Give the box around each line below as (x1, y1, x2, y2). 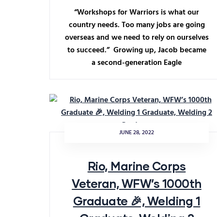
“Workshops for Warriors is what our (74, 6, 199, 19)
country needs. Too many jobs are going (68, 19, 205, 31)
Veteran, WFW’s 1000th (72, 176, 201, 190)
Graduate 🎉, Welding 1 (73, 194, 201, 208)
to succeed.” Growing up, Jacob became (67, 44, 206, 57)
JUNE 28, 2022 (119, 128, 154, 138)
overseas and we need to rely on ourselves (64, 31, 209, 44)
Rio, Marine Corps (87, 159, 186, 173)
